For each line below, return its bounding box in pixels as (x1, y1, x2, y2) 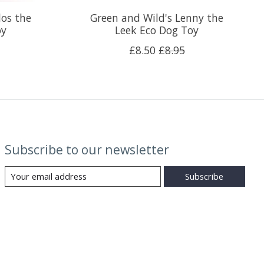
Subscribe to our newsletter (4, 140, 169, 158)
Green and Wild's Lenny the (90, 10, 224, 25)
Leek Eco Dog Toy (115, 22, 199, 37)
